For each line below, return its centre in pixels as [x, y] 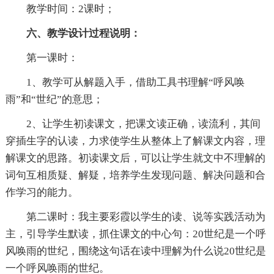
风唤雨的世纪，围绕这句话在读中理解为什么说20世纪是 [135, 251]
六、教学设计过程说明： [83, 34]
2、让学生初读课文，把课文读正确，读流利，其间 [143, 124]
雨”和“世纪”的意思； [54, 100]
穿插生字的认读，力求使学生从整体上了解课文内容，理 [135, 141]
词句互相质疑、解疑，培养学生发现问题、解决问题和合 [135, 176]
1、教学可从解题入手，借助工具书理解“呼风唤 [135, 83]
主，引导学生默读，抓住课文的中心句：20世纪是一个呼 [135, 234]
